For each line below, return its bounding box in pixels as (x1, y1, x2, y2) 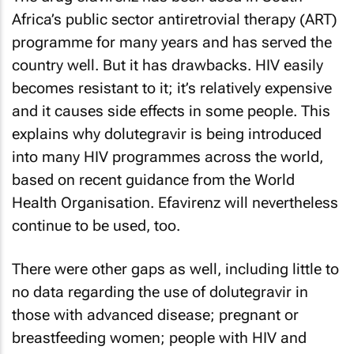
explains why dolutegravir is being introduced (12, 125, 322, 143)
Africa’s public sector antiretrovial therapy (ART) (12, 10, 337, 28)
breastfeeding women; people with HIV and (12, 328, 307, 347)
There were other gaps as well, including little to (12, 259, 339, 278)
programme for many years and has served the (12, 33, 332, 51)
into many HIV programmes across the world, (12, 148, 323, 166)
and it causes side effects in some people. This (12, 102, 330, 120)
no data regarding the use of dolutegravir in (12, 282, 308, 301)
